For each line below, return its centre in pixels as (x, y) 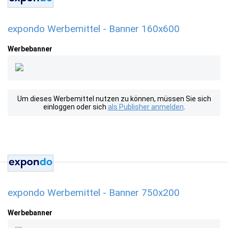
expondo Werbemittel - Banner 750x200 (94, 193)
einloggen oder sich (75, 107)
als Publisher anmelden (146, 107)
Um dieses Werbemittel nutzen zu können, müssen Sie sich (114, 99)
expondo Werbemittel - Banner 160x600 (94, 29)
